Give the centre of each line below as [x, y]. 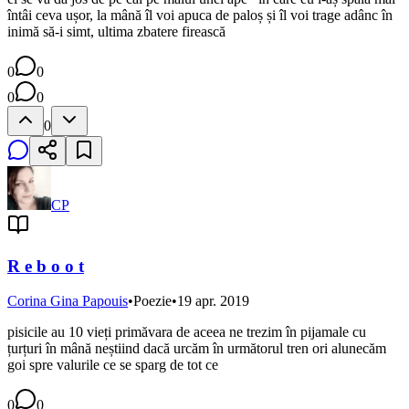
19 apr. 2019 [213, 301]
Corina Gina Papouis [68, 301]
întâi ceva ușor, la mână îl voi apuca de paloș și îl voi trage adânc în [200, 15]
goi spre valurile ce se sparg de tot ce [113, 365]
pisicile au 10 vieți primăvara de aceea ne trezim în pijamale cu [187, 332]
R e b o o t [46, 266]
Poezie [152, 301]
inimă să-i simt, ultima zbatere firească [116, 31]
